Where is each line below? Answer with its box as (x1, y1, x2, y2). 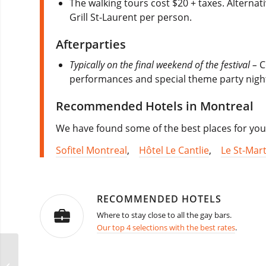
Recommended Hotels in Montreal (56, 97, 254, 114)
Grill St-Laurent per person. (69, 10, 192, 24)
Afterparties (56, 36, 126, 52)
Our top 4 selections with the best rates (97, 222, 235, 233)
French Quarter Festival (21, 254, 103, 265)
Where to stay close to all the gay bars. (97, 210, 232, 221)
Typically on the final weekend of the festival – (69, 58, 260, 71)
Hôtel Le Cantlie (139, 144, 209, 157)
